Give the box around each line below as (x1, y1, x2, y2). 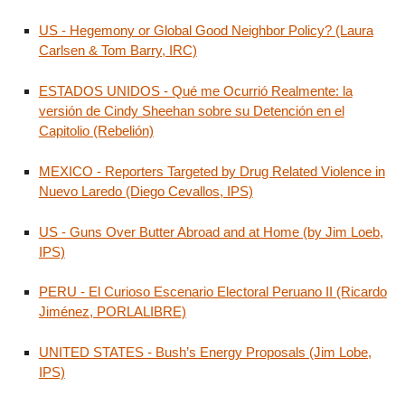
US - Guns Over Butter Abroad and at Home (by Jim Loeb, (38, 223, 383, 240)
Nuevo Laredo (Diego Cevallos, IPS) (38, 183, 253, 199)
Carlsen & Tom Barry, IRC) (38, 42, 197, 59)
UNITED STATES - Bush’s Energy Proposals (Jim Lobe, (38, 344, 372, 361)
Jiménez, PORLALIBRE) (38, 304, 186, 320)
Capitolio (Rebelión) (38, 123, 154, 138)
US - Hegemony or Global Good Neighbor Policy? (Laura (38, 23, 373, 39)
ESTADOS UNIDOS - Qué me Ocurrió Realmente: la (38, 83, 353, 99)
